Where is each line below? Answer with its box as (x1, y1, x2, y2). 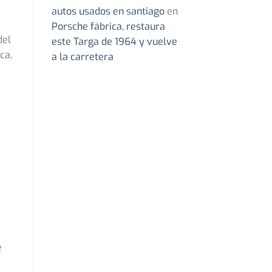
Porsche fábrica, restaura (51, 20, 165, 33)
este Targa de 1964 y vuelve (51, 35, 177, 49)
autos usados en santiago (51, 5, 165, 18)
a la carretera (51, 50, 114, 64)
